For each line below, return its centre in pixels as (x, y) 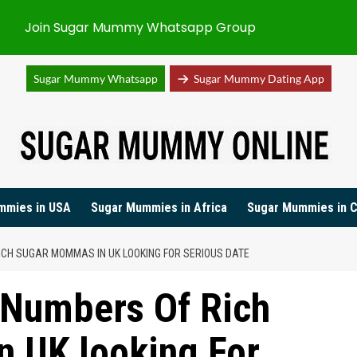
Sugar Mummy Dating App (259, 78)
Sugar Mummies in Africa (159, 208)
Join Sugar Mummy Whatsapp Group (140, 27)
